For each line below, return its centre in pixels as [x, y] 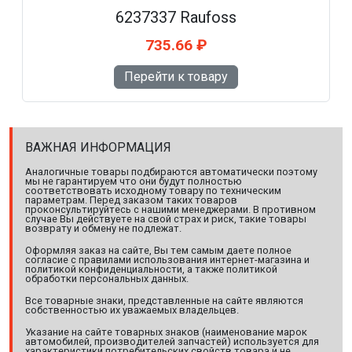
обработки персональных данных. [107, 279]
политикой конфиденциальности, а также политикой [151, 269]
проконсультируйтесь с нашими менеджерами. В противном [170, 210]
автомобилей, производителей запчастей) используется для [172, 342]
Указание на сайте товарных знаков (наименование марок [166, 332]
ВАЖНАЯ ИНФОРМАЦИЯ [98, 148]
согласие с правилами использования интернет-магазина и [167, 260]
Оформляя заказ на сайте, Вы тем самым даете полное [158, 251]
